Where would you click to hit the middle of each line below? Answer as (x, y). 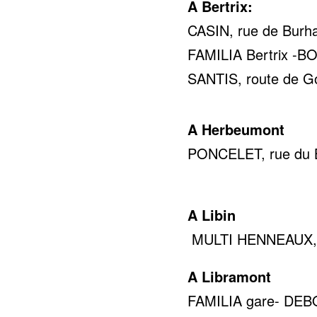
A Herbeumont (236, 129)
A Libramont (230, 276)
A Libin (212, 214)
